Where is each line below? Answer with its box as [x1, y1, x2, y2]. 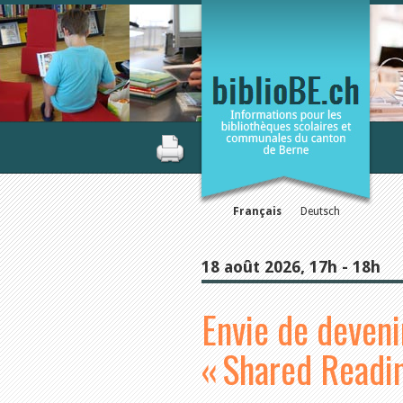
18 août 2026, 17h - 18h [201, 257, 381, 276]
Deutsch [300, 205, 340, 218]
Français [232, 205, 282, 218]
